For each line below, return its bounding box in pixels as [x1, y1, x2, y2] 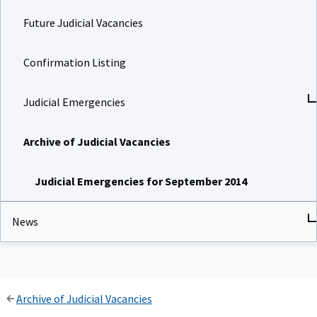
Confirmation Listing [23, 54, 126, 69]
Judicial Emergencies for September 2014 [35, 173, 247, 188]
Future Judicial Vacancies [23, 15, 143, 30]
